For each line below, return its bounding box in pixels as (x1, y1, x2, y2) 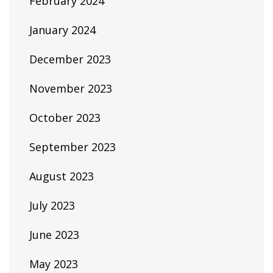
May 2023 (29, 257, 78, 271)
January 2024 (29, 23, 96, 37)
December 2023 (29, 52, 111, 66)
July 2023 (29, 198, 75, 213)
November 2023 (29, 81, 112, 96)
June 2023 (29, 227, 79, 242)
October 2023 (29, 110, 101, 125)
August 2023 (29, 169, 94, 183)
